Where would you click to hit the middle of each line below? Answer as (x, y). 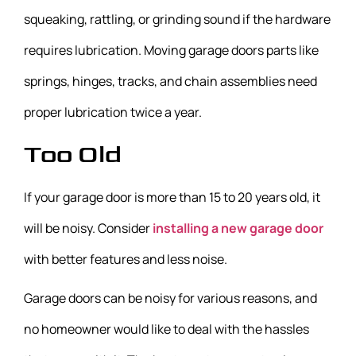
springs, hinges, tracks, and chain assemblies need (170, 81)
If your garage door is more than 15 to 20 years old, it (172, 197)
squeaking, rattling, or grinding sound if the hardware (177, 19)
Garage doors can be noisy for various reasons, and (170, 298)
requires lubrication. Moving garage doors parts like (171, 50)
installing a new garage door (238, 228)
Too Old (73, 155)
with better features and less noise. (126, 259)
